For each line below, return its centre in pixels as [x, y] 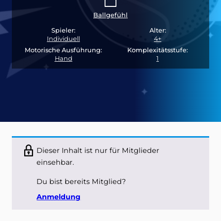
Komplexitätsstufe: [158, 50]
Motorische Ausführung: [63, 50]
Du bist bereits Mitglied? [81, 181]
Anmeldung [59, 197]
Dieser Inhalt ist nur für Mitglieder [98, 151]
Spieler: [63, 31]
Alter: [158, 31]
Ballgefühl [110, 15]
